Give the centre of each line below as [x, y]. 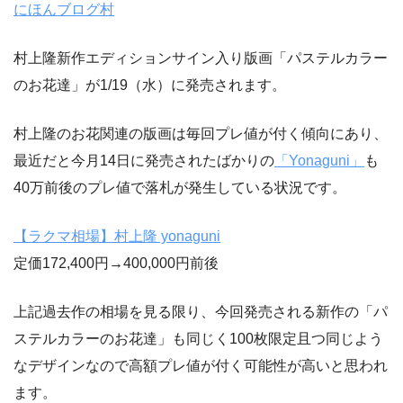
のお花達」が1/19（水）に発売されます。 [150, 85]
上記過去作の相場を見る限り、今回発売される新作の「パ [201, 312]
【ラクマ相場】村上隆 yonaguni [117, 237]
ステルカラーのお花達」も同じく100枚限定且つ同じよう [198, 339]
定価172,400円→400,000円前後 [116, 264]
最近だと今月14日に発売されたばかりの [144, 161]
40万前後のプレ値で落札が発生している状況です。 [180, 188]
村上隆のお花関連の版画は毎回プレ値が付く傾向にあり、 [201, 134]
